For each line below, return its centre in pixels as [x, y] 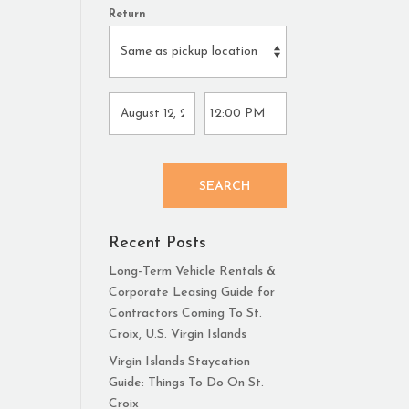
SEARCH [224, 187]
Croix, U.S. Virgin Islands [178, 335]
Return [128, 15]
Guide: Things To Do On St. [187, 383]
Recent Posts [158, 243]
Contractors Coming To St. [186, 314]
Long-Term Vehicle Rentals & [193, 272]
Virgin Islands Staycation [180, 362]
